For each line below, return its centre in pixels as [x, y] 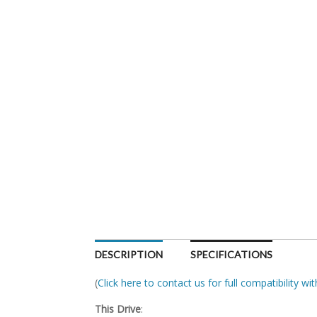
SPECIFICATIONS [232, 254]
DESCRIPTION [129, 254]
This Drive [118, 309]
